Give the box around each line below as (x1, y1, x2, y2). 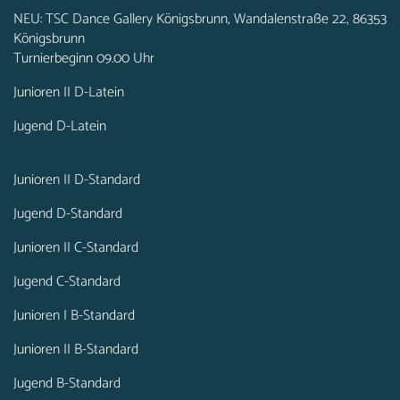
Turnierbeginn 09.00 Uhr (13, 46, 154, 71)
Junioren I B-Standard (13, 304, 135, 328)
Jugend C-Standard (13, 270, 121, 294)
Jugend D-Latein (13, 114, 106, 138)
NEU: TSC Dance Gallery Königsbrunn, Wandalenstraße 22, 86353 (13, 7, 387, 31)
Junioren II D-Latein (13, 80, 124, 104)
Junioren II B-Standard (13, 337, 138, 362)
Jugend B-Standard (13, 371, 121, 396)
